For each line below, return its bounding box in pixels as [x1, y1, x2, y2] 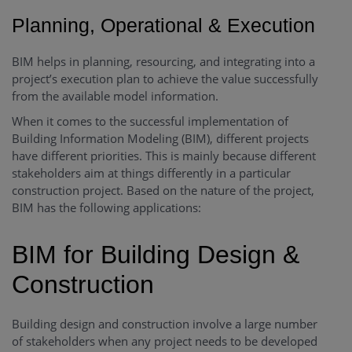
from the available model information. [12, 88, 218, 104]
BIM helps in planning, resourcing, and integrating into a [12, 53, 315, 70]
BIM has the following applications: [12, 200, 201, 216]
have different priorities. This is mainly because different [12, 148, 316, 164]
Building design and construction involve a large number [12, 316, 317, 332]
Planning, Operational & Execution [12, 14, 315, 37]
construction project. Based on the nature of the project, [12, 182, 314, 199]
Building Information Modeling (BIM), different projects [12, 130, 309, 147]
